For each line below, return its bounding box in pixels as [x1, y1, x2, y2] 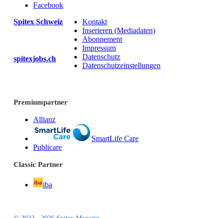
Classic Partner [14, 160, 63, 168]
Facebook [33, 1, 63, 10]
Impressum [82, 44, 116, 53]
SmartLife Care [91, 134, 139, 143]
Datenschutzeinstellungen [82, 61, 161, 70]
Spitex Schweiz [14, 18, 63, 26]
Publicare [33, 143, 62, 151]
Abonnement [82, 35, 122, 44]
